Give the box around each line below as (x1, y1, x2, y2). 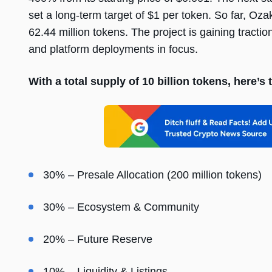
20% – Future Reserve (43, 233, 152, 246)
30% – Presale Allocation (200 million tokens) (43, 169, 262, 182)
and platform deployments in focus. (29, 43, 198, 56)
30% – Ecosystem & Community (43, 201, 199, 214)
